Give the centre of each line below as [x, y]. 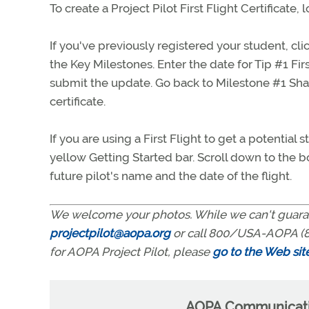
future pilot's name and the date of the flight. [171, 176]
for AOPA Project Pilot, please [131, 252]
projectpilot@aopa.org [110, 233]
